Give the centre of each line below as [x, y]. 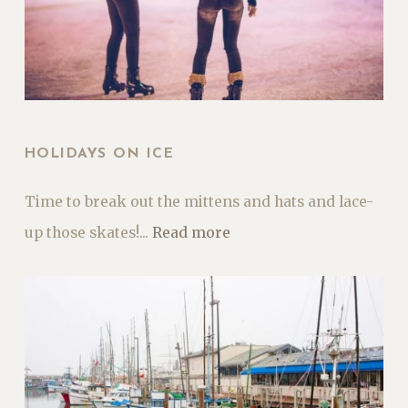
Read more [191, 233]
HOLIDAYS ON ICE [99, 154]
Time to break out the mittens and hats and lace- [199, 202]
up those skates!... [88, 233]
